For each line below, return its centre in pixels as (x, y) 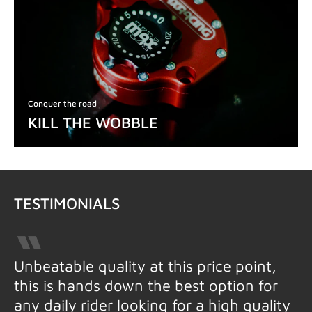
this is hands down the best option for (146, 285)
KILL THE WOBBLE (93, 123)
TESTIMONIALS (67, 203)
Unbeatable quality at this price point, (145, 266)
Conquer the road (63, 104)
